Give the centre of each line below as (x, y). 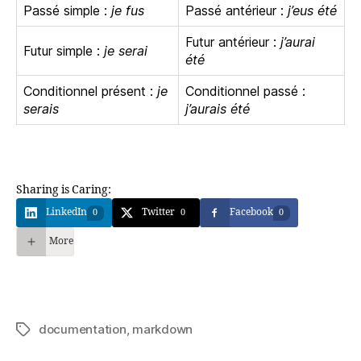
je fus (128, 11)
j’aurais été (218, 109)
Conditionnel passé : (245, 91)
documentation (83, 330)
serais (41, 109)
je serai (126, 51)
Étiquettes (45, 330)
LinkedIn (66, 213)
